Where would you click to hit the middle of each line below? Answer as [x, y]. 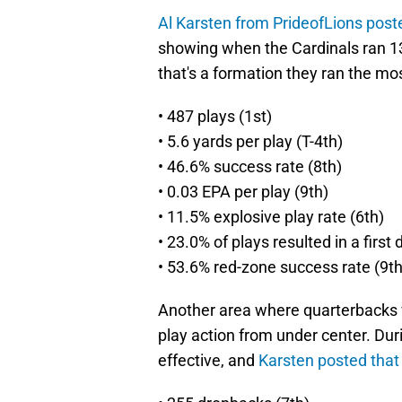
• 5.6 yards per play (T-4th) [250, 142]
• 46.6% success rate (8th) [250, 167]
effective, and [208, 361]
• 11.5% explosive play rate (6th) [271, 217]
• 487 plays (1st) [215, 117]
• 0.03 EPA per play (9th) [243, 192]
